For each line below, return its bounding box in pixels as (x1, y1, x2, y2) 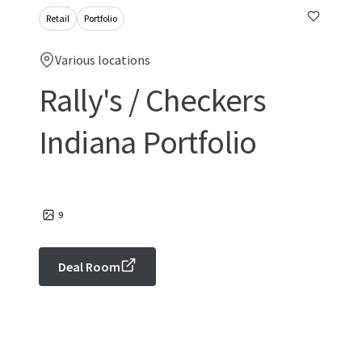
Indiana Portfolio (39, 122, 257, 162)
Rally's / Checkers (39, 80, 267, 120)
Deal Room (58, 259, 120, 275)
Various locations (55, 52, 150, 68)
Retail (46, 12, 69, 24)
